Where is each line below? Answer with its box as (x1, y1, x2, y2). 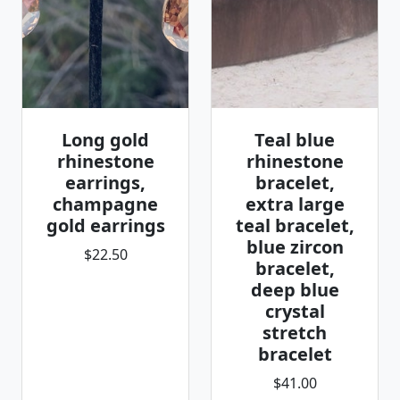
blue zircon (246, 235, 344, 259)
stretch (262, 321, 327, 345)
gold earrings (46, 213, 165, 237)
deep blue (250, 278, 339, 302)
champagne (53, 192, 158, 216)
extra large (245, 192, 345, 216)
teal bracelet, (235, 213, 354, 237)
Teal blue (254, 128, 335, 152)
